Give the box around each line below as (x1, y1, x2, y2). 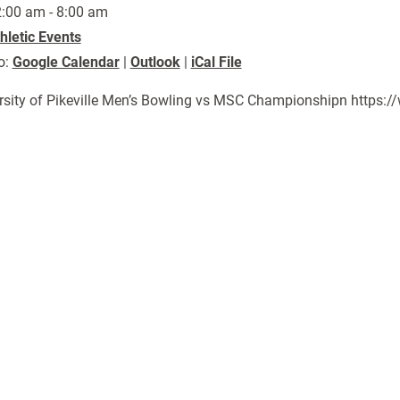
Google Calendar (12, 54, 120, 71)
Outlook (129, 54, 180, 71)
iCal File (190, 54, 242, 71)
